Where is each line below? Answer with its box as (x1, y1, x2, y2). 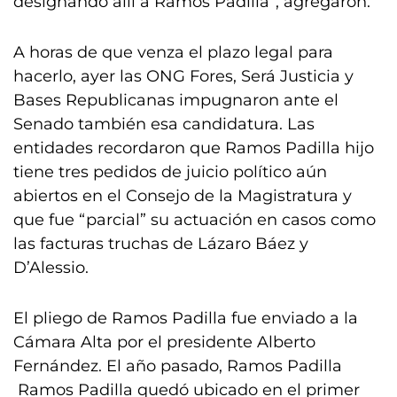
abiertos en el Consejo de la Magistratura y (13, 186, 352, 206)
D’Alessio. (13, 258, 89, 277)
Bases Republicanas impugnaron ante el (13, 90, 339, 110)
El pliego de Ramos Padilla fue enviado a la (13, 308, 358, 328)
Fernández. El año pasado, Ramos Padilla (13, 356, 342, 376)
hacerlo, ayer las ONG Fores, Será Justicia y (13, 66, 354, 86)
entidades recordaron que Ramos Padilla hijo (13, 138, 374, 158)
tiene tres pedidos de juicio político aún (13, 162, 327, 182)
